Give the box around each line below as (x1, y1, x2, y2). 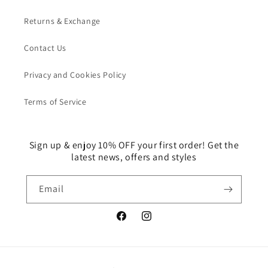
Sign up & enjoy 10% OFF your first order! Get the (29, 138, 239, 151)
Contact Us (24, 42, 66, 53)
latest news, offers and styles (71, 150, 197, 163)
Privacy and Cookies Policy (24, 69, 126, 80)
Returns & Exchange (24, 15, 100, 26)
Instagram (140, 217, 180, 228)
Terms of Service (24, 96, 87, 107)
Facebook (115, 217, 153, 228)
